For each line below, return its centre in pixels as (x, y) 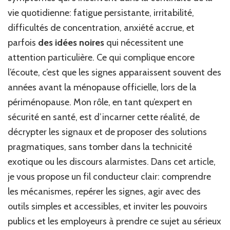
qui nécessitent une (144, 43)
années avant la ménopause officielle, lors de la (102, 88)
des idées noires (71, 43)
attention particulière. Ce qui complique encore (101, 58)
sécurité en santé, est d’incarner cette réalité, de (104, 117)
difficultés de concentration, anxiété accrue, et (101, 28)
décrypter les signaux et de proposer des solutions (107, 132)
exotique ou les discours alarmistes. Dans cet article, (112, 162)
